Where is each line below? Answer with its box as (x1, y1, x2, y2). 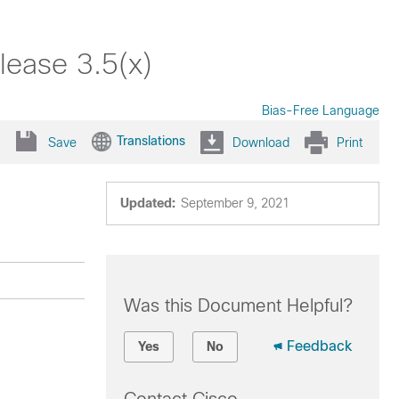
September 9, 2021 (180, 196, 289, 210)
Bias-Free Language (262, 103, 379, 118)
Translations (117, 133, 185, 148)
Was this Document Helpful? (123, 296, 353, 315)
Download (232, 134, 289, 150)
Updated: (119, 196, 175, 210)
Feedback (286, 338, 352, 354)
